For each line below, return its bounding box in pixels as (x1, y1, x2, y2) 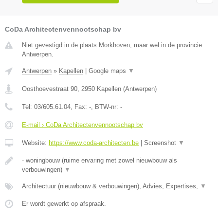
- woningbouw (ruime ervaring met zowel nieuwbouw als (22, 156, 177, 164)
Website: (22, 139, 49, 146)
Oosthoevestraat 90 (22, 85, 77, 92)
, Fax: (71, 103, 89, 110)
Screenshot (144, 139, 178, 146)
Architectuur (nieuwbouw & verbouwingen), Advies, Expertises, (22, 182, 200, 190)
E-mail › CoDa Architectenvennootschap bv (22, 121, 143, 128)
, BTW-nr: (91, 103, 120, 110)
